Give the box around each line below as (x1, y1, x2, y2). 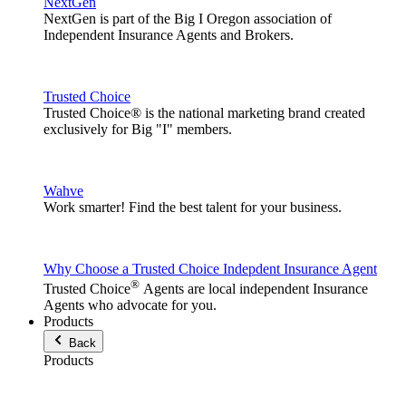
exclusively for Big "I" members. (43, 121, 232, 137)
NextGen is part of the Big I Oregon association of (43, 11, 332, 26)
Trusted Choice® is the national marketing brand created (43, 105, 365, 121)
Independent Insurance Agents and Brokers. (43, 27, 297, 43)
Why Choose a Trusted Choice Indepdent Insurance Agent (43, 261, 377, 276)
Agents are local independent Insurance (140, 281, 368, 297)
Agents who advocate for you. (43, 297, 217, 314)
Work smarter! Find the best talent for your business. (43, 199, 342, 215)
